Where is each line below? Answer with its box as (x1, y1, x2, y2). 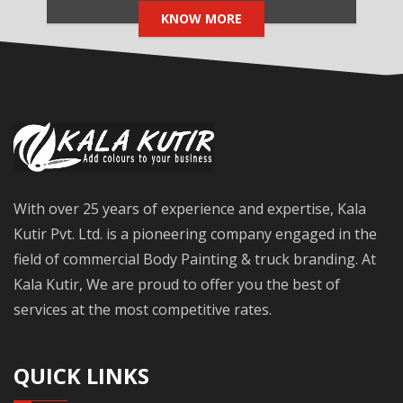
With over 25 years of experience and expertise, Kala (13, 199, 366, 219)
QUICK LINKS (13, 361, 149, 391)
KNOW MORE (160, 10, 242, 28)
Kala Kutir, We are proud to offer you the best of (13, 274, 340, 295)
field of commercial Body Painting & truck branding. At (13, 249, 376, 270)
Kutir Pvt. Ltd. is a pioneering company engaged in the (13, 224, 377, 245)
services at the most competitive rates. (13, 300, 272, 320)
